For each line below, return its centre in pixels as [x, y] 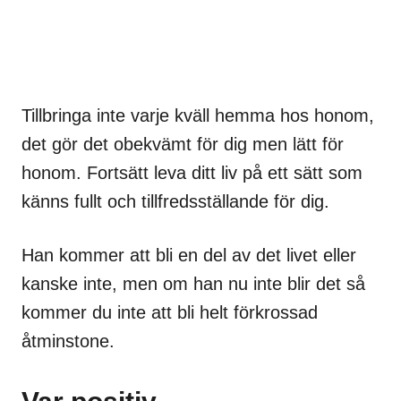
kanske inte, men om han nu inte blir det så [193, 284]
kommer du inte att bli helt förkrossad [170, 313]
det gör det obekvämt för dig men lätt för [183, 145]
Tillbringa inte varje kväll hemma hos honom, [198, 116]
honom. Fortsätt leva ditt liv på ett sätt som [192, 173]
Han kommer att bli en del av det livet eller [189, 256]
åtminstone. [68, 341]
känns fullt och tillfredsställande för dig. [175, 202]
